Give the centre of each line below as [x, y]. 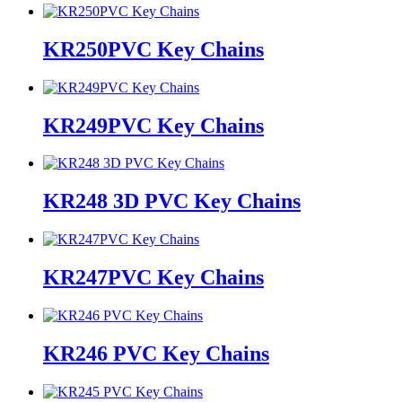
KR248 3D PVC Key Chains [172, 201]
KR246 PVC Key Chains [156, 353]
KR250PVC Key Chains [153, 49]
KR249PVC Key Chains [153, 125]
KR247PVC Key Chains [153, 278]
